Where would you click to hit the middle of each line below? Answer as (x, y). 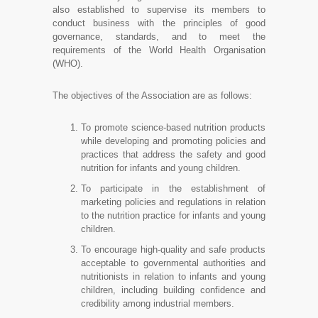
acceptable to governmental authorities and (173, 263)
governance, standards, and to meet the (159, 36)
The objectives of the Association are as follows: (152, 95)
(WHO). (68, 63)
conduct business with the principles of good (159, 23)
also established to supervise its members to (159, 9)
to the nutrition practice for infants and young (173, 215)
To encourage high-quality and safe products (173, 249)
